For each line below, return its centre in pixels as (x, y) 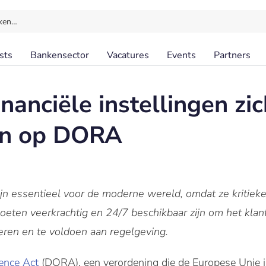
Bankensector (60, 55)
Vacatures (128, 55)
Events (181, 55)
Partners (232, 55)
